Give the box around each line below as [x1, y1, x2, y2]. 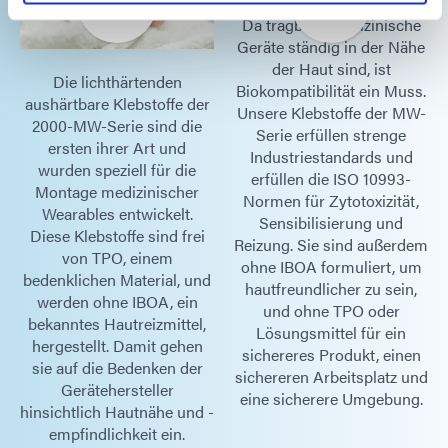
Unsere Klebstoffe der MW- [236, 101, 426, 125]
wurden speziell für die [38, 157, 196, 181]
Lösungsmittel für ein [256, 321, 406, 345]
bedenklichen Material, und [23, 267, 211, 291]
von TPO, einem [61, 245, 173, 269]
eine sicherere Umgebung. [239, 387, 423, 411]
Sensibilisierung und [259, 211, 403, 235]
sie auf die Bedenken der [31, 355, 203, 379]
